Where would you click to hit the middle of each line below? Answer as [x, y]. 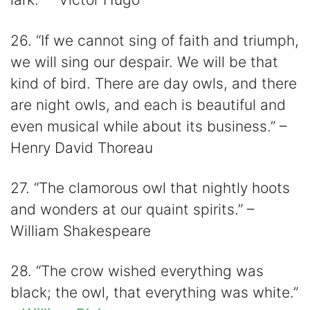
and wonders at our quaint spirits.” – [133, 209]
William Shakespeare [81, 230]
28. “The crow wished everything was [137, 271]
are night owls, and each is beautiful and [148, 104]
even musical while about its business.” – [149, 126]
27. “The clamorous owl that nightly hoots [150, 188]
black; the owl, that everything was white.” [154, 293]
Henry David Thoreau [82, 147]
